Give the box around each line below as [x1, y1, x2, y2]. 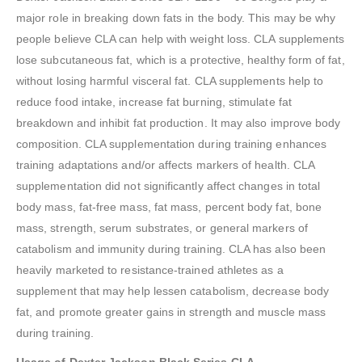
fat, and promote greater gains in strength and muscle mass [16, 305, 326, 319]
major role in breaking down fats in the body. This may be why [16, 11, 336, 25]
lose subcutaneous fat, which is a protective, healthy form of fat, [16, 53, 345, 67]
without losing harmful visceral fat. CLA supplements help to [16, 74, 324, 88]
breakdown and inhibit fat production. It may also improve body [16, 116, 341, 130]
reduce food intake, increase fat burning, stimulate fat [16, 95, 292, 109]
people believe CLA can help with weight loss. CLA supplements [16, 32, 345, 46]
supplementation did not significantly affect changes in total [16, 179, 321, 193]
